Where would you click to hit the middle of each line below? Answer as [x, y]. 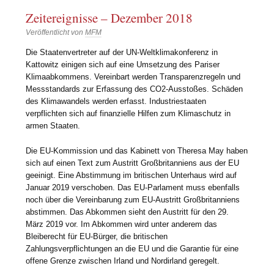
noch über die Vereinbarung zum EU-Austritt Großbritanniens [133, 200]
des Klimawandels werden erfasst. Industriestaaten [116, 102]
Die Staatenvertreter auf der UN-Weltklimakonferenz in [122, 53]
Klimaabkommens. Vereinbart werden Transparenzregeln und [133, 77]
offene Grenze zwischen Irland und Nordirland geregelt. [123, 261]
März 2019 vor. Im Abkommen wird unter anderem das [122, 224]
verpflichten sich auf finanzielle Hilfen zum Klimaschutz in [128, 114]
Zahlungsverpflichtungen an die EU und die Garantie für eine [132, 249]
